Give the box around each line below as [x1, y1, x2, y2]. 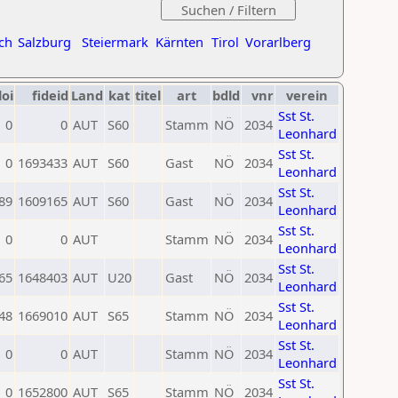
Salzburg [18, 33, 71, 51]
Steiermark [82, 33, 148, 51]
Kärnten [155, 33, 203, 51]
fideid [32, 86, 68, 104]
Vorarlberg [245, 33, 311, 51]
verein [286, 86, 328, 104]
